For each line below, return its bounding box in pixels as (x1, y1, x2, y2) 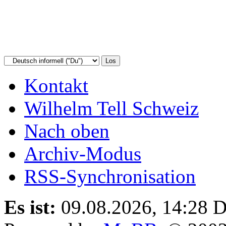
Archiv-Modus (24, 142, 141, 164)
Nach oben (24, 120, 109, 142)
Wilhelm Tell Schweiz (24, 97, 199, 119)
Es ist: (4, 196, 56, 218)
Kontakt (24, 74, 88, 96)
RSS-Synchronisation (24, 165, 196, 187)
